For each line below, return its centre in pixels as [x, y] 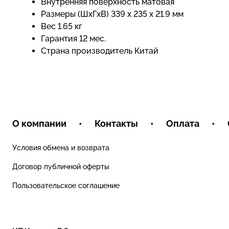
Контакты [116, 123]
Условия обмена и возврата [61, 148]
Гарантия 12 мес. [73, 39]
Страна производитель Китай [100, 51]
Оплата [183, 123]
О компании [39, 123]
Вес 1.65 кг [62, 26]
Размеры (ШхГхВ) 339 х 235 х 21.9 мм [112, 14]
